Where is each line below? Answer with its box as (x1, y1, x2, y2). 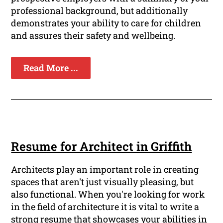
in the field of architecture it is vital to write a (11, 201, 200, 213)
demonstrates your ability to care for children (11, 17, 202, 29)
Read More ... (23, 62, 79, 74)
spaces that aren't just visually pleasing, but (11, 176, 194, 188)
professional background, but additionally (11, 4, 188, 17)
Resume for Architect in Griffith (11, 138, 192, 155)
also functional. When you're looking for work (11, 188, 205, 201)
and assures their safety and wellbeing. (11, 29, 176, 42)
